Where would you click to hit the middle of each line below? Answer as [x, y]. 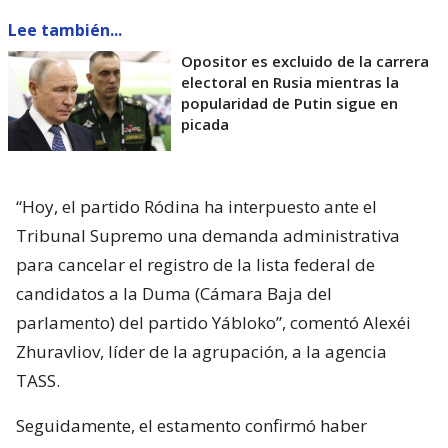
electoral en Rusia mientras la [290, 82]
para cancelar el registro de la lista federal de [195, 265]
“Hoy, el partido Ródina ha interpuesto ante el [196, 207]
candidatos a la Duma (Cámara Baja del [174, 294]
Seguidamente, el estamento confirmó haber [191, 426]
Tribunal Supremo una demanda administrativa [208, 236]
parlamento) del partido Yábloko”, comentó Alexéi [213, 323]
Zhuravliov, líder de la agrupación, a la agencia [201, 352]
